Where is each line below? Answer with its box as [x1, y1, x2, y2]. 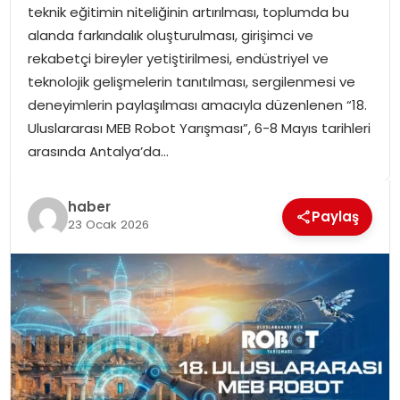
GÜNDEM [23, 57, 80, 76]
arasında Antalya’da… [27, 142, 169, 162]
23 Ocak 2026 [67, 215, 149, 233]
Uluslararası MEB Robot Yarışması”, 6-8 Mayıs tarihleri [27, 119, 371, 138]
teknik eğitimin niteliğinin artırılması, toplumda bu [27, 3, 349, 22]
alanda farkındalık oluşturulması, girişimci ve [27, 26, 313, 46]
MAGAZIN [23, 104, 85, 122]
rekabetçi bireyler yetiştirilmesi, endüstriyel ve [27, 49, 329, 69]
